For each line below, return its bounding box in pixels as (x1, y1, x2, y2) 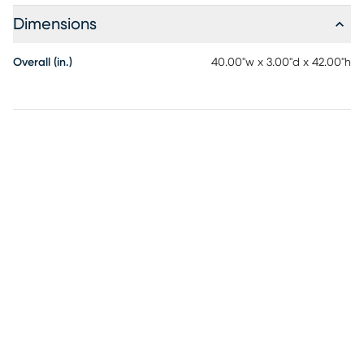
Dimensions (13, 16, 97, 32)
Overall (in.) (13, 57, 72, 68)
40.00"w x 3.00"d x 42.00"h (211, 57, 351, 68)
